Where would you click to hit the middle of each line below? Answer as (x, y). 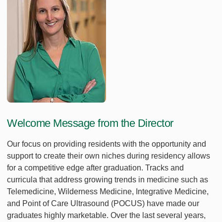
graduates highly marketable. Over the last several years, (106, 215)
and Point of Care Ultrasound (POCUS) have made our (103, 203)
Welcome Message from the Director (90, 123)
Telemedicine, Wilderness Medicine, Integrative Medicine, (108, 192)
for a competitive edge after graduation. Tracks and (95, 168)
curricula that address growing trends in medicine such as (108, 180)
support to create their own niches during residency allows (109, 156)
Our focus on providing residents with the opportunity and (107, 144)
